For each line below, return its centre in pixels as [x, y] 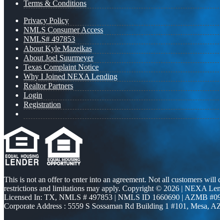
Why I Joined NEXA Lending [70, 77]
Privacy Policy [46, 21]
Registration [42, 105]
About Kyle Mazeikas [58, 49]
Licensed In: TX [29, 197]
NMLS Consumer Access [63, 30]
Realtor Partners [48, 86]
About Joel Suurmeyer [58, 58]
